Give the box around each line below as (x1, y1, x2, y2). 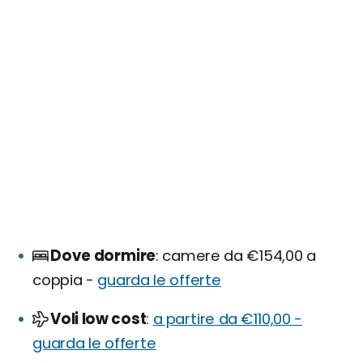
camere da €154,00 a (158, 246, 316, 266)
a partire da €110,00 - (152, 309, 303, 329)
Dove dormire (50, 246, 156, 266)
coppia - (32, 270, 98, 290)
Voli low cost (50, 309, 147, 329)
